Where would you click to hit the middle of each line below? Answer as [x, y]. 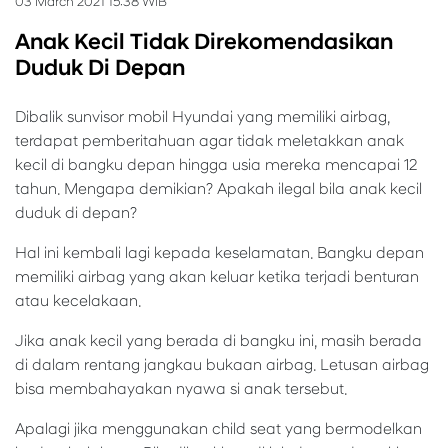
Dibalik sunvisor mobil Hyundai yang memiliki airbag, [202, 116]
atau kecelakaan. [78, 300]
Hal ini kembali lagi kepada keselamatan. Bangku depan [219, 252]
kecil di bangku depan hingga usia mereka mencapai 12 [216, 164]
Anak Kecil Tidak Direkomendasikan [204, 41]
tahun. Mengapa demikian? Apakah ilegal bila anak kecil [218, 188]
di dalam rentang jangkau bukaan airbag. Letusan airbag [222, 364]
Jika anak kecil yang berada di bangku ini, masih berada [218, 340]
